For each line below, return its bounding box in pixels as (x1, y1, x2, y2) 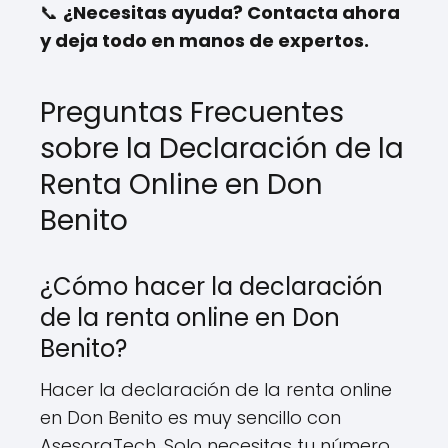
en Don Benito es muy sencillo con (40, 404, 341, 430)
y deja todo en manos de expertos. (40, 27, 369, 53)
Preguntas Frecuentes (40, 92, 344, 132)
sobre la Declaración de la (40, 128, 404, 168)
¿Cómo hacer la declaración (40, 269, 383, 303)
